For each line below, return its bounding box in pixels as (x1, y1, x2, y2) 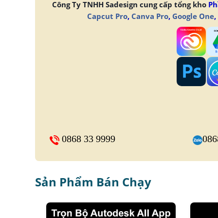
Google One (172, 11, 214, 21)
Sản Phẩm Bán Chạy (35, 174, 151, 190)
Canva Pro (131, 11, 168, 21)
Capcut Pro (87, 11, 127, 21)
